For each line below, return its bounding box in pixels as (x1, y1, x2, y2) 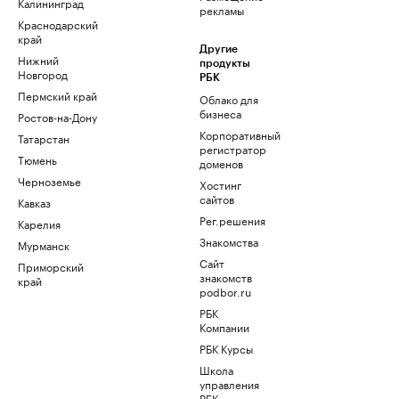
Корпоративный (199, 126, 281, 142)
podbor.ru (199, 282, 251, 299)
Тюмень (18, 151, 57, 167)
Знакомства (199, 232, 258, 249)
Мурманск (18, 236, 69, 253)
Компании (199, 318, 249, 335)
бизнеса (199, 104, 241, 121)
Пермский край (18, 86, 97, 103)
